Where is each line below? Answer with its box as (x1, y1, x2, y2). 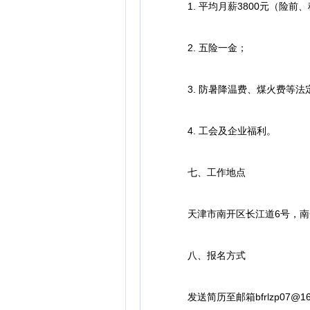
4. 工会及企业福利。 (168, 125, 276, 136)
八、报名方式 (168, 250, 246, 261)
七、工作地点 (168, 167, 246, 178)
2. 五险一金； (168, 42, 247, 53)
